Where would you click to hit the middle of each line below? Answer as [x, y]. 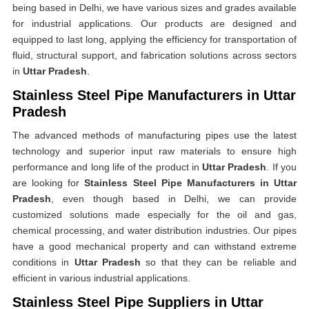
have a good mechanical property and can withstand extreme [154, 246]
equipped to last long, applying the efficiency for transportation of [154, 39]
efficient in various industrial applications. [101, 278]
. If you [282, 167]
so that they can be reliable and [219, 262]
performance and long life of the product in [108, 167]
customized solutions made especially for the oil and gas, [154, 215]
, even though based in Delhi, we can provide [174, 199]
